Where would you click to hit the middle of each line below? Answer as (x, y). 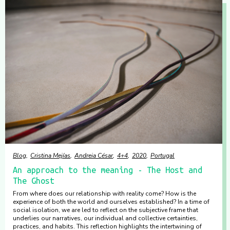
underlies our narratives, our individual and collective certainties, (105, 218)
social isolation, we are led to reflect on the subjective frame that (106, 210)
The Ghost (34, 181)
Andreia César (94, 156)
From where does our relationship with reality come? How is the (104, 194)
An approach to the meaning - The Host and (108, 170)
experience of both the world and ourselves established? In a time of (111, 202)
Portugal (162, 156)
